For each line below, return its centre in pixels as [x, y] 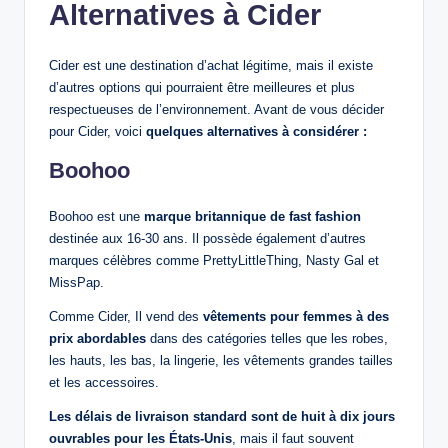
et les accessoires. [104, 383]
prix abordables [97, 339]
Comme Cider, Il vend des [126, 317]
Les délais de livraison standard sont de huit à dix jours [222, 417]
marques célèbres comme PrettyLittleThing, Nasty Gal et [214, 261]
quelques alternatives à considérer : [256, 132]
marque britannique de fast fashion [252, 217]
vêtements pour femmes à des [296, 317]
